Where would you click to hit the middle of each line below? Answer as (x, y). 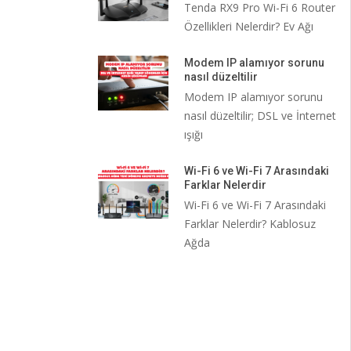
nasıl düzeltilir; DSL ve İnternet (260, 116)
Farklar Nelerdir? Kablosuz (250, 224)
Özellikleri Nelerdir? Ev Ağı (248, 26)
